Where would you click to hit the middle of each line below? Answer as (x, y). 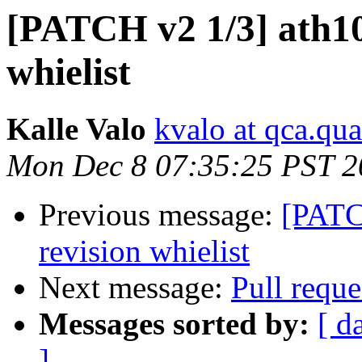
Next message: (135, 288)
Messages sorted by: (174, 324)
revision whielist (144, 251)
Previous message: (160, 215)
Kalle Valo (76, 129)
